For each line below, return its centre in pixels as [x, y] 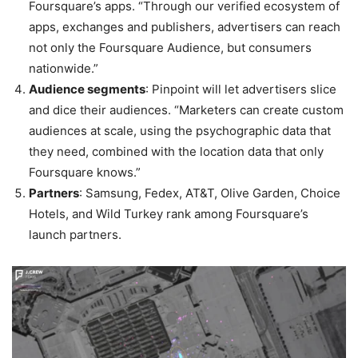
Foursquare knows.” [85, 172]
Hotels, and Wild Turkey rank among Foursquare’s [169, 213]
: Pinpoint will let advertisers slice [241, 89]
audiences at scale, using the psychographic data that [180, 130]
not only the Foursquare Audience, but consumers [170, 47]
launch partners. [75, 234]
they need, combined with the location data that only [176, 151]
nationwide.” [64, 68]
